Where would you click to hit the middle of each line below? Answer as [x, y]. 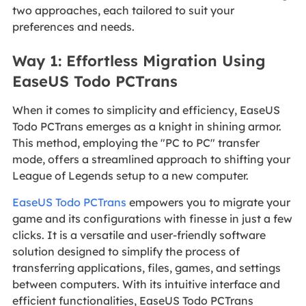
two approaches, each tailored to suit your [123, 11]
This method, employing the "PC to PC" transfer [136, 142]
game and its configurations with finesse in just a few [152, 218]
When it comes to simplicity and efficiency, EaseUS [146, 110]
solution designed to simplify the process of [126, 251]
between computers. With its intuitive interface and [146, 284]
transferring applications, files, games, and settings [146, 267]
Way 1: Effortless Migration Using [139, 60]
